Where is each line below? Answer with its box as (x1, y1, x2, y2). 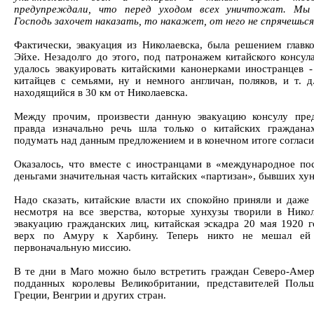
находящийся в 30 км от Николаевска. (14, 87, 188, 98)
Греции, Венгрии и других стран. (14, 289, 166, 301)
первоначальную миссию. (14, 242, 131, 253)
